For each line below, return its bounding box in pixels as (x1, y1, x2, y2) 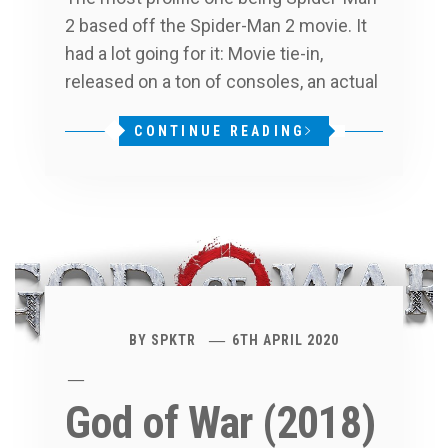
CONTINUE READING (134, 123, 306, 140)
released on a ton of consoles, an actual (65, 71, 378, 93)
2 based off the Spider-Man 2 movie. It (65, 15, 367, 37)
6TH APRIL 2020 (232, 331, 340, 348)
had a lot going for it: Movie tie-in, (65, 43, 323, 65)
